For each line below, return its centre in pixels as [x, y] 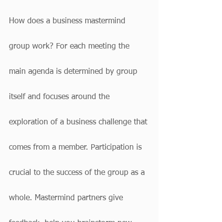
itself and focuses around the [60, 97]
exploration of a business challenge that [79, 122]
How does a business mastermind [68, 21]
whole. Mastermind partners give [67, 198]
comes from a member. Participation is [77, 148]
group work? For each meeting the [70, 47]
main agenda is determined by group [74, 72]
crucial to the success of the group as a [78, 173]
